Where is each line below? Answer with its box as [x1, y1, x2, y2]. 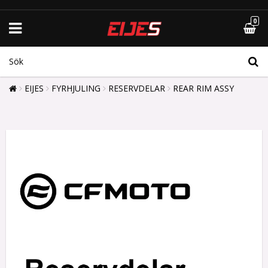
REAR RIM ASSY [173, 82, 234, 94]
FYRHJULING [51, 82, 100, 94]
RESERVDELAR [108, 82, 165, 94]
